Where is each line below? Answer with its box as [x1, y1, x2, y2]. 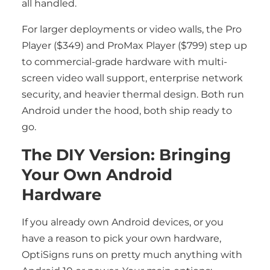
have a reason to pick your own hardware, [22, 233, 221, 244]
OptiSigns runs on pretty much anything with [22, 249, 242, 260]
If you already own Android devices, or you [22, 216, 224, 228]
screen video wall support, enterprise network [22, 72, 243, 84]
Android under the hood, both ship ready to [22, 105, 232, 116]
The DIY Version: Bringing [22, 145, 231, 164]
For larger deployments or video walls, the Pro [22, 24, 242, 35]
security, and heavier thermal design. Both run [22, 89, 244, 100]
